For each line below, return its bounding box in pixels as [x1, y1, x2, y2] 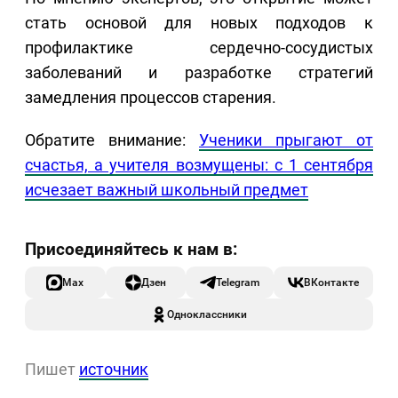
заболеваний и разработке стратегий [25, 63, 373, 83]
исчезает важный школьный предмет [25, 180, 308, 200]
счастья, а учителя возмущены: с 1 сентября [25, 155, 373, 175]
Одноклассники [167, 307, 247, 322]
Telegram [216, 275, 259, 290]
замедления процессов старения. [25, 88, 276, 107]
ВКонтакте [304, 275, 359, 290]
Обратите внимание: [25, 131, 199, 150]
